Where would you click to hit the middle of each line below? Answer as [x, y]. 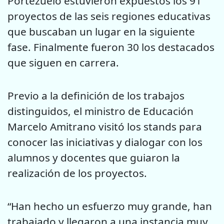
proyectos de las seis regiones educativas [109, 16]
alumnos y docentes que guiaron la [94, 157]
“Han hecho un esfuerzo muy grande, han [110, 206]
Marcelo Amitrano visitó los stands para [105, 126]
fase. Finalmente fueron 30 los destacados [111, 47]
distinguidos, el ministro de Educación [100, 111]
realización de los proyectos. [77, 173]
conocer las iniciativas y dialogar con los [105, 142]
